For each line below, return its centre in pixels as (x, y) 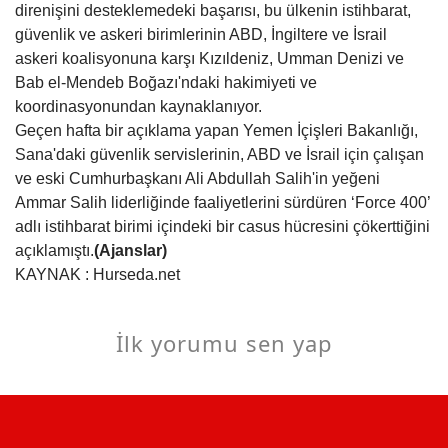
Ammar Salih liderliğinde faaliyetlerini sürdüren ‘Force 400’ (222, 202)
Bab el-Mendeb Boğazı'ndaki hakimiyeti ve (166, 82)
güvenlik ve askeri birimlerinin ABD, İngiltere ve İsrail (201, 34)
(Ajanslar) (130, 250)
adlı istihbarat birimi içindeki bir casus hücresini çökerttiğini (222, 226)
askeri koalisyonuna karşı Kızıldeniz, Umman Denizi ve (209, 58)
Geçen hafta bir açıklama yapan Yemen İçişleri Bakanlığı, (216, 130)
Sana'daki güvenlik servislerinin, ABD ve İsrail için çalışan (219, 154)
